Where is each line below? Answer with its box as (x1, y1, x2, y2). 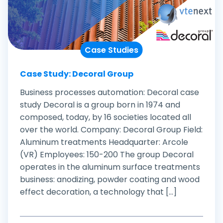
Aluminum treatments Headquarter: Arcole (20, 136, 188, 148)
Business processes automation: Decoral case (20, 86, 199, 98)
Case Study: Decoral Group (20, 68, 133, 80)
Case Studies (85, 44, 138, 56)
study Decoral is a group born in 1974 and (20, 99, 180, 111)
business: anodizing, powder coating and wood (20, 173, 200, 185)
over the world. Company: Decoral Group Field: (20, 123, 203, 135)
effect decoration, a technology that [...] (20, 186, 177, 198)
